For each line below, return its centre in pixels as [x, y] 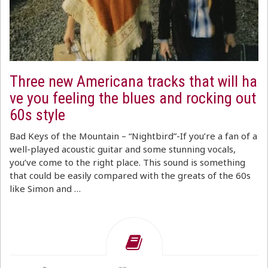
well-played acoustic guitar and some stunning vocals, [123, 149]
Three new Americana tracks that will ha [133, 81]
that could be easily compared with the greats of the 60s [130, 175]
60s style [37, 115]
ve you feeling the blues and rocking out [133, 98]
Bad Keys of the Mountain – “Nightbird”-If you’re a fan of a [133, 136]
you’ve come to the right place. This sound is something [127, 162]
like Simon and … [45, 188]
